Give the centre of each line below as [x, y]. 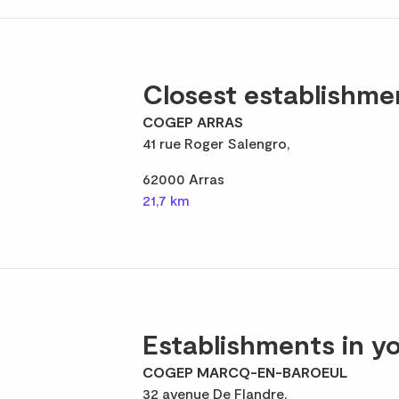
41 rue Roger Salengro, [216, 143]
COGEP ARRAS [193, 122]
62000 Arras [183, 179]
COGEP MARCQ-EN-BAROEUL [245, 372]
